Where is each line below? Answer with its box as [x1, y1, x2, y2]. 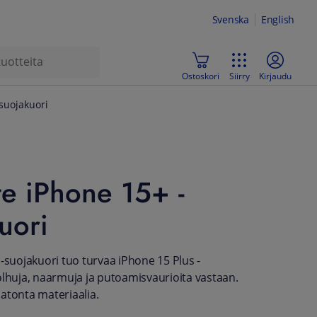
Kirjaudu [259, 70, 292, 81]
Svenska [212, 13, 249, 26]
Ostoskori [182, 70, 219, 81]
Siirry [229, 70, 250, 81]
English [260, 13, 294, 26]
